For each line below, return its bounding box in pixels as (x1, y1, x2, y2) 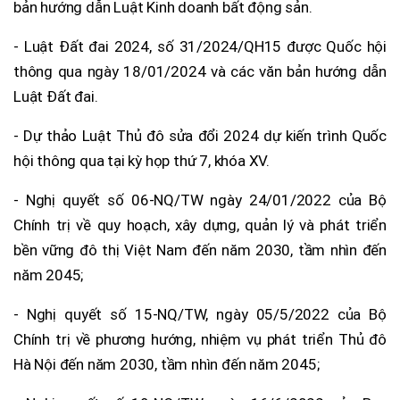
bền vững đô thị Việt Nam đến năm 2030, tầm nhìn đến (13, 240, 387, 259)
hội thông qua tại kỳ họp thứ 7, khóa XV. (13, 151, 271, 170)
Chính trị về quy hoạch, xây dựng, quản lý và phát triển (13, 215, 387, 234)
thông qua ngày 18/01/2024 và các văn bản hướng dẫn (13, 62, 387, 80)
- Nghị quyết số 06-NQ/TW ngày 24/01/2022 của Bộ (13, 190, 387, 209)
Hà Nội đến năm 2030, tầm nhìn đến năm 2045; (13, 354, 320, 373)
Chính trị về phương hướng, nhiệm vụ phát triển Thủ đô (13, 329, 387, 348)
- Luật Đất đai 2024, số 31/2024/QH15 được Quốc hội (13, 37, 387, 55)
